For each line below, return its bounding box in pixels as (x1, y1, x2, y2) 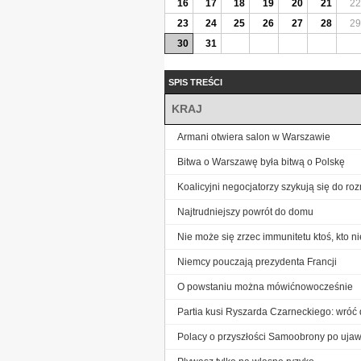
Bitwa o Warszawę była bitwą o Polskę (177, 156, 345, 168)
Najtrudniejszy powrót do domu (177, 205, 313, 218)
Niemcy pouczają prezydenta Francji (177, 255, 337, 268)
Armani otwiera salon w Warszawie (177, 131, 330, 143)
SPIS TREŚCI (168, 77, 222, 87)
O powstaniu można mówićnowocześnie (177, 280, 353, 293)
